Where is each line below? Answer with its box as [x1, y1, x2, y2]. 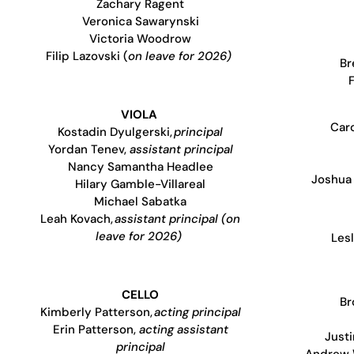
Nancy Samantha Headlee [67, 158, 213, 175]
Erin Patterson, [52, 321, 139, 337]
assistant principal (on [115, 210, 240, 227]
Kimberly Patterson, [40, 303, 154, 320]
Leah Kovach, [40, 210, 115, 227]
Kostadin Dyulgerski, [58, 123, 174, 140]
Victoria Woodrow [89, 30, 191, 47]
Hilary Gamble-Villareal [75, 175, 205, 192]
